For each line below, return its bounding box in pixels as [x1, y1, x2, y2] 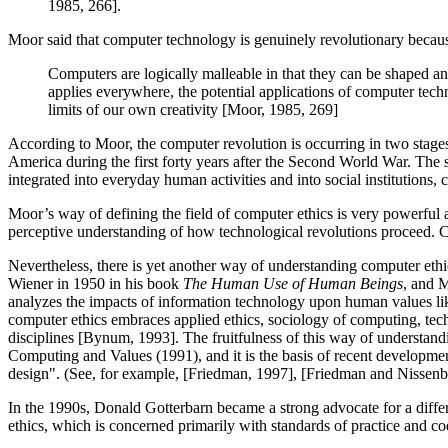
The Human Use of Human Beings [183, 274, 403, 292]
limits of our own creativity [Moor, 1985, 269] [48, 100, 338, 118]
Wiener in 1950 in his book [8, 274, 183, 292]
